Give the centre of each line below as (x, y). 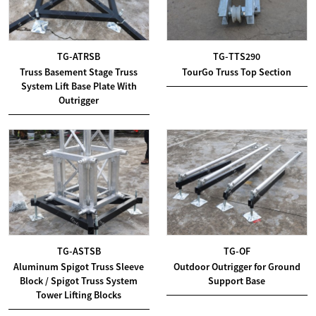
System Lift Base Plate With (79, 86)
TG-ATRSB (79, 56)
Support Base (237, 280)
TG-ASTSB (79, 251)
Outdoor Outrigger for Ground (237, 266)
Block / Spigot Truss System (79, 280)
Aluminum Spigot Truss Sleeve (79, 266)
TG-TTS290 (237, 56)
